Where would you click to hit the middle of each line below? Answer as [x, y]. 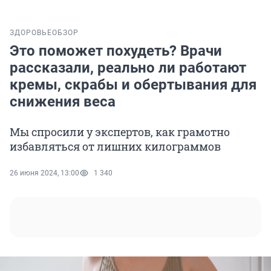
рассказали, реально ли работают [128, 68]
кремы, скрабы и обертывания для [133, 85]
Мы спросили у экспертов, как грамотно [120, 132]
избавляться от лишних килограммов [115, 147]
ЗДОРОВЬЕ [31, 33]
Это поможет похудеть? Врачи [116, 51]
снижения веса [63, 102]
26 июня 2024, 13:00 [44, 173]
